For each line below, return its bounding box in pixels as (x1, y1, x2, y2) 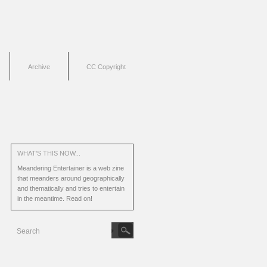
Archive (28, 63, 50, 70)
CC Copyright (86, 63, 126, 70)
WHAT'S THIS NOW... (17, 150, 80, 157)
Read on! (66, 195, 92, 202)
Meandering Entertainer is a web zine (17, 164, 124, 172)
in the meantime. (17, 195, 66, 202)
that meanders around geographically (17, 175, 125, 182)
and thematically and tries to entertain (17, 185, 125, 192)
